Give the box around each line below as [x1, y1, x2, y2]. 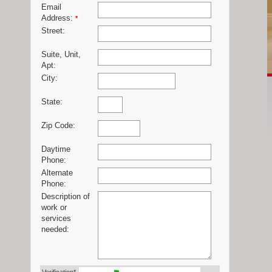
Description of [41, 192, 90, 202]
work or [41, 203, 67, 212]
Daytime [41, 145, 70, 154]
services [41, 214, 71, 223]
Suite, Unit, [41, 50, 81, 59]
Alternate [41, 169, 73, 178]
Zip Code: [41, 121, 75, 131]
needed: [41, 225, 69, 234]
